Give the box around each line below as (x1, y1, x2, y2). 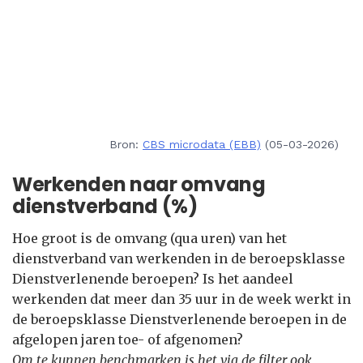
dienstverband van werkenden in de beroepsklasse (12, 250, 345, 267)
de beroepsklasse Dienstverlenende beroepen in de (12, 311, 347, 327)
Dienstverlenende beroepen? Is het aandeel (12, 271, 293, 287)
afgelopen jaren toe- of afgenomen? (12, 331, 243, 348)
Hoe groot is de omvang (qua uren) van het (12, 230, 287, 246)
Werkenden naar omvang (12, 171, 266, 198)
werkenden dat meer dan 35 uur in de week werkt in (12, 291, 351, 307)
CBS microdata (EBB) (143, 138, 261, 151)
